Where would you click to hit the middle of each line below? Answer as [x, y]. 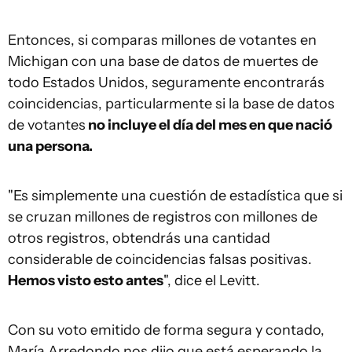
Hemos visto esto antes [86, 281]
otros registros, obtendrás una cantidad [139, 238]
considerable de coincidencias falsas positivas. [160, 260]
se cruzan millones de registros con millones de [163, 217]
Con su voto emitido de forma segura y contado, [166, 330]
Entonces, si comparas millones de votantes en [162, 40]
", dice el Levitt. [212, 281]
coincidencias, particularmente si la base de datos [171, 104]
